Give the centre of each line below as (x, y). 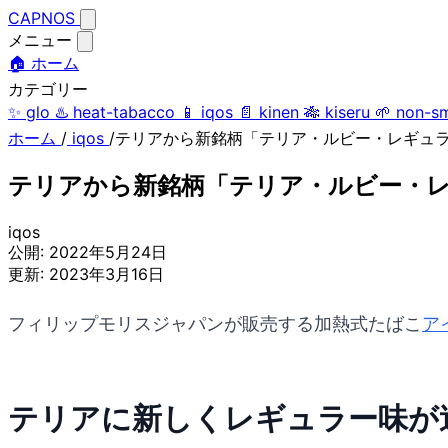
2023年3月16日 (106, 273)
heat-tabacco (124, 112)
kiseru (347, 112)
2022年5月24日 (108, 251)
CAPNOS (44, 18)
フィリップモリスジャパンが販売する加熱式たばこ (215, 324)
